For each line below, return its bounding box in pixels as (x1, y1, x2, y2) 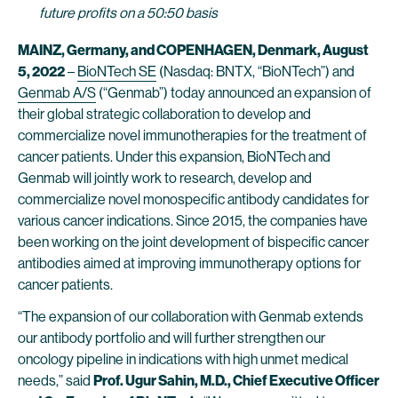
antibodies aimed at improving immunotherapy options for (18, 255, 361, 272)
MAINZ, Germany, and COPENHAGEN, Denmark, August (18, 42, 369, 59)
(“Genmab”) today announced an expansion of (96, 84, 371, 101)
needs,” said (18, 372, 93, 389)
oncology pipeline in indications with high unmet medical (18, 351, 348, 368)
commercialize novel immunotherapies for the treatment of (18, 127, 367, 144)
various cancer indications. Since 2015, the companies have (18, 212, 368, 229)
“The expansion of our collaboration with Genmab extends (18, 308, 363, 325)
